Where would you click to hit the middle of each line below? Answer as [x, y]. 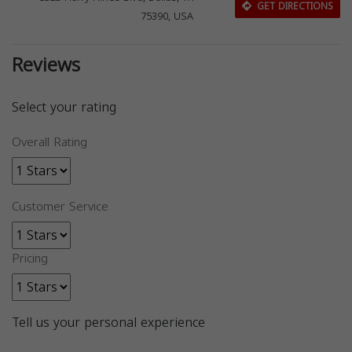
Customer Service [60, 206]
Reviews [46, 65]
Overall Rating [49, 142]
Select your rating [64, 107]
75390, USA [167, 16]
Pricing [30, 258]
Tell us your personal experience [108, 322]
